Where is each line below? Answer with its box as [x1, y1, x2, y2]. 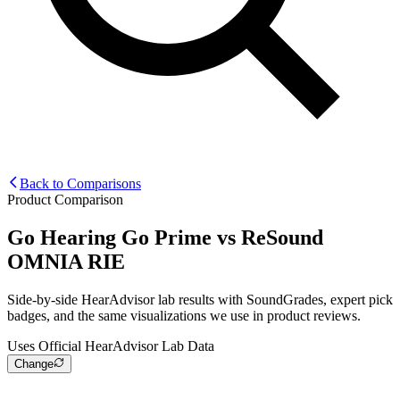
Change [14, 356, 54, 371]
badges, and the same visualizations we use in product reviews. [7, 307, 361, 323]
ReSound [241, 225, 323, 249]
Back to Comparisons [20, 175, 141, 191]
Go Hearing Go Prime [7, 225, 212, 249]
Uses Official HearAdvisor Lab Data [7, 337, 214, 354]
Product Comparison [7, 191, 123, 207]
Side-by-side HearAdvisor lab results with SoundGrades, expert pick [7, 291, 393, 307]
